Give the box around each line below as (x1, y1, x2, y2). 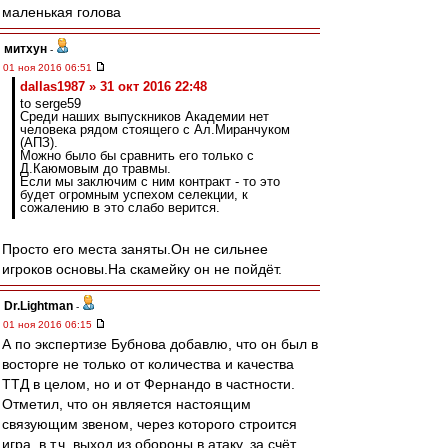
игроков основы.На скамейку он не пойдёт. (2, 261, 282, 277)
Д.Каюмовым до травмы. (20, 161, 171, 176)
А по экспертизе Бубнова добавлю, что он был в (2, 336, 318, 352)
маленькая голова (2, 4, 121, 20)
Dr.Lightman (4, 299, 73, 313)
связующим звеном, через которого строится (2, 416, 297, 432)
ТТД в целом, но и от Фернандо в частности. (2, 376, 295, 392)
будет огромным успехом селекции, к (20, 187, 248, 202)
